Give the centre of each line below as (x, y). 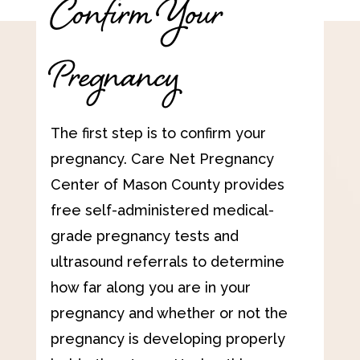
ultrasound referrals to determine (167, 262)
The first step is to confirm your (158, 133)
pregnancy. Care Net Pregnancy (162, 159)
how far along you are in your (150, 288)
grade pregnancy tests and (144, 236)
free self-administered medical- (162, 211)
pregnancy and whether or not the (169, 313)
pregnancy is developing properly (168, 339)
